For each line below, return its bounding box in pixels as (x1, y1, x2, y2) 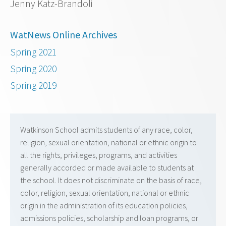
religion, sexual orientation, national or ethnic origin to (20, 137, 197, 148)
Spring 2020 (10, 63, 56, 75)
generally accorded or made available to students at (20, 162, 194, 173)
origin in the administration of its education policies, (20, 200, 188, 211)
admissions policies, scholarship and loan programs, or (20, 213, 198, 223)
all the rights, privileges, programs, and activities (20, 150, 177, 160)
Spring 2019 (10, 79, 56, 92)
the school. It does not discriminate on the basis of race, (20, 175, 202, 186)
